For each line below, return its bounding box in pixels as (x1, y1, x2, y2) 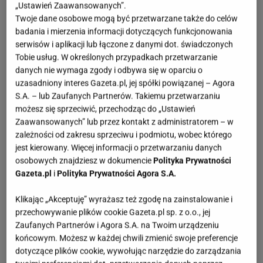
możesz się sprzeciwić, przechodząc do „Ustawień (15, 104, 196, 114)
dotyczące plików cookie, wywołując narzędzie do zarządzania (15, 246, 242, 256)
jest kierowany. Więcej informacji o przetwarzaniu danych (15, 143, 222, 153)
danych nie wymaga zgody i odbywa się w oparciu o (15, 65, 203, 75)
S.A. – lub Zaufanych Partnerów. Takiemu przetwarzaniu (15, 91, 221, 101)
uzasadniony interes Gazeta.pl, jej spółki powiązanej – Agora (15, 78, 235, 88)
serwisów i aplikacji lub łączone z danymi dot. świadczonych (15, 39, 234, 49)
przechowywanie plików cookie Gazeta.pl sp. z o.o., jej (15, 207, 211, 217)
